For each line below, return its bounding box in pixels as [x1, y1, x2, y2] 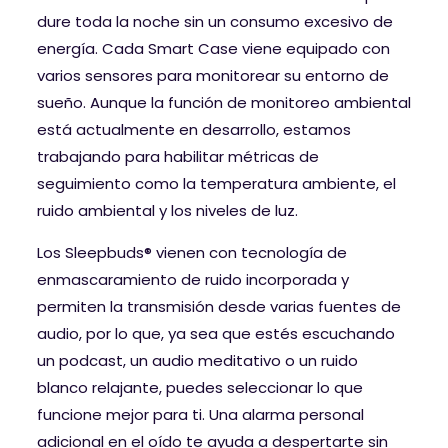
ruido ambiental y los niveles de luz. [37, 200, 298, 222]
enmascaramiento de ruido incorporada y [37, 269, 349, 291]
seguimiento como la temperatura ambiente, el [37, 173, 396, 195]
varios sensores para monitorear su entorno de [37, 65, 389, 87]
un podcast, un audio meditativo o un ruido [37, 350, 358, 372]
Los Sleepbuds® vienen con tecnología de [37, 242, 347, 264]
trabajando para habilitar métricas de [37, 146, 319, 168]
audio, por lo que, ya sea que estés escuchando [37, 323, 395, 345]
